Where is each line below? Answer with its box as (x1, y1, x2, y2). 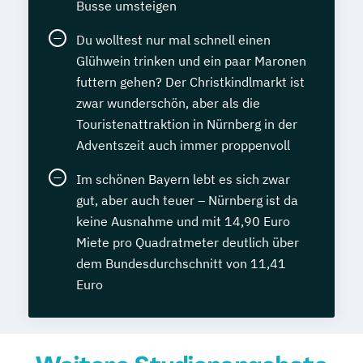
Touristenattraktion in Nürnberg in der (76, 115, 297, 132)
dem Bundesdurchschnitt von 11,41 (76, 254, 286, 271)
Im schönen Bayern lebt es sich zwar (76, 170, 290, 187)
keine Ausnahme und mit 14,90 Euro (76, 212, 290, 229)
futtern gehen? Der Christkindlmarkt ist (76, 73, 305, 90)
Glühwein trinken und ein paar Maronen (76, 52, 306, 69)
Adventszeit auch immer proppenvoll (76, 136, 290, 153)
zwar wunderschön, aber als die (76, 94, 260, 111)
